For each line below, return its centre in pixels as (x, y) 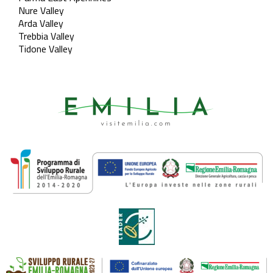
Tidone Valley (45, 48)
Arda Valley (41, 23)
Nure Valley (41, 10)
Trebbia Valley (46, 36)
